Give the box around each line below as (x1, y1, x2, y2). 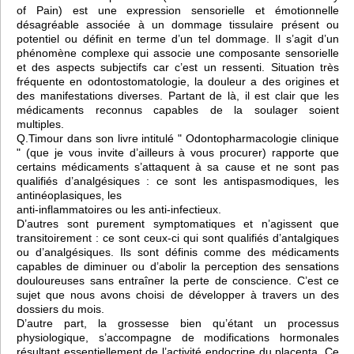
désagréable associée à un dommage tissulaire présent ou (17, 17, 339, 31)
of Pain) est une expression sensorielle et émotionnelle (17, 3, 339, 17)
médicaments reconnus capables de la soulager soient (17, 103, 339, 116)
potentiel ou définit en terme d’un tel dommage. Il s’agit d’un (17, 32, 339, 45)
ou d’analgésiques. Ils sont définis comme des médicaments (17, 245, 339, 258)
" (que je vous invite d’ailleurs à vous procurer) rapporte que (17, 145, 339, 159)
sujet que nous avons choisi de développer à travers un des (17, 288, 339, 301)
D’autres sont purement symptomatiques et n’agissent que (17, 217, 339, 230)
